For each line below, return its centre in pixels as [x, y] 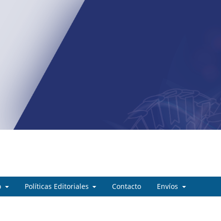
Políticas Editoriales [57, 186]
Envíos [168, 186]
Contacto [127, 186]
